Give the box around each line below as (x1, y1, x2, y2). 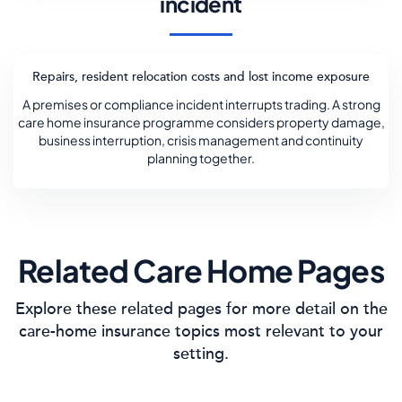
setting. (173, 344, 229, 363)
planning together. (147, 150, 255, 166)
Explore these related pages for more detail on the (14, 299, 388, 319)
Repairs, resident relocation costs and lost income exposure (32, 69, 370, 84)
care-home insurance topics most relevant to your (19, 321, 383, 341)
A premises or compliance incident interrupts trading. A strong (22, 96, 380, 112)
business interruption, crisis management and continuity (39, 132, 363, 148)
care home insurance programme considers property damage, (17, 114, 385, 130)
